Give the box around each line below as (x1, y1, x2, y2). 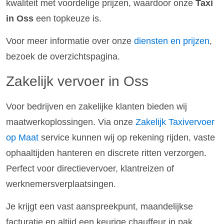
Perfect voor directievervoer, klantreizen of (6, 163, 174, 173)
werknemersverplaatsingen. (6, 178, 116, 189)
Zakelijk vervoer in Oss (6, 73, 148, 89)
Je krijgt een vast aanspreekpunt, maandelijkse (6, 201, 193, 212)
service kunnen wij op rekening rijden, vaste (38, 132, 215, 142)
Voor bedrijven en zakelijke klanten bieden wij (6, 101, 187, 111)
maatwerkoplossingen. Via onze (6, 116, 135, 127)
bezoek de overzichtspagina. (6, 51, 120, 62)
